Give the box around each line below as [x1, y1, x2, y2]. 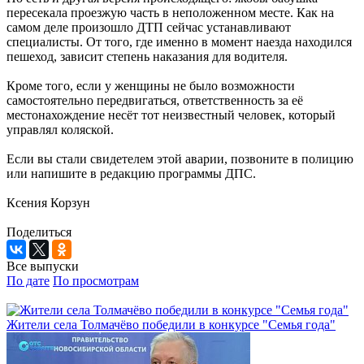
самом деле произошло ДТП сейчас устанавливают [6, 19, 291, 34]
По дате [6, 273, 50, 288]
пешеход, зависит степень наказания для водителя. [6, 49, 288, 63]
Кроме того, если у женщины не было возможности [6, 78, 295, 93]
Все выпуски [6, 258, 79, 273]
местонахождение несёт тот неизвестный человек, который [6, 107, 336, 122]
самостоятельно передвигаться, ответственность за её [6, 93, 303, 107]
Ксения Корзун [6, 195, 90, 210]
